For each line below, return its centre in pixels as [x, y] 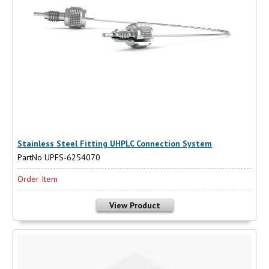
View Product [134, 205]
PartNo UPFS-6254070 [59, 157]
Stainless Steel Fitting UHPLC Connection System [115, 144]
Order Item [38, 179]
